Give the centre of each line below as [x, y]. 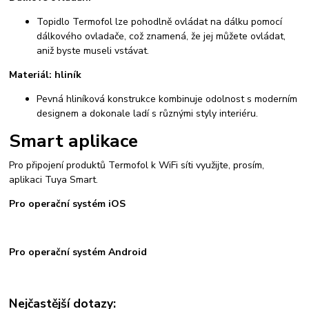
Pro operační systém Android [78, 252]
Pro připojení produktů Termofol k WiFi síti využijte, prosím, [137, 166]
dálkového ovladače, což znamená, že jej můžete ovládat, [161, 37]
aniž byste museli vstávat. [93, 51]
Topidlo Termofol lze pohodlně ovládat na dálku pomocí [160, 22]
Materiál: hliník [46, 75]
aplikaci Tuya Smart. [54, 180]
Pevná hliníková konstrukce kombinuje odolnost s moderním [167, 99]
